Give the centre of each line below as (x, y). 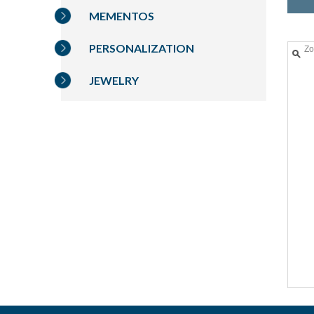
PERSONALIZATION (142, 48)
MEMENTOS (122, 16)
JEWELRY (114, 81)
